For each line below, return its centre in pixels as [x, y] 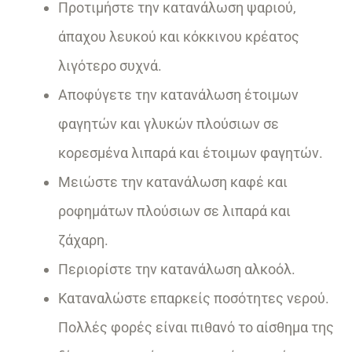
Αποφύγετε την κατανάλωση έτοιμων [178, 95]
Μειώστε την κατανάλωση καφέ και [173, 182]
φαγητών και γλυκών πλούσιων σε [169, 124]
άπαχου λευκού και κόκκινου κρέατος [179, 37]
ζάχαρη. [83, 240]
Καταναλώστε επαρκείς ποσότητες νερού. [194, 299]
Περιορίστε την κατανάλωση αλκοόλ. [177, 269]
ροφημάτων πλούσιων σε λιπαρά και [174, 211]
